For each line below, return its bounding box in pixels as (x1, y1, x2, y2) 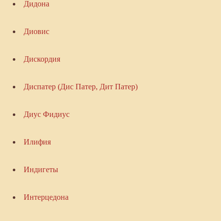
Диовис (23, 27, 49, 36)
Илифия (23, 138, 51, 147)
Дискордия (23, 55, 60, 64)
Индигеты (23, 165, 58, 174)
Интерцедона (23, 193, 69, 202)
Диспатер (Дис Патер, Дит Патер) (23, 82, 138, 91)
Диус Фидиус (23, 110, 70, 119)
